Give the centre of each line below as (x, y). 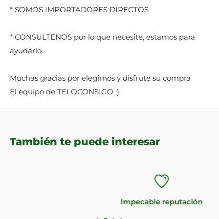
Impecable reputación (112, 201)
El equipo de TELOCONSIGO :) (65, 91)
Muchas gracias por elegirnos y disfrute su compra (100, 78)
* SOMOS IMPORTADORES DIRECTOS (79, 9)
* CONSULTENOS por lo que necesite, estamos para (102, 37)
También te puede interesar (85, 141)
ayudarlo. (26, 50)
